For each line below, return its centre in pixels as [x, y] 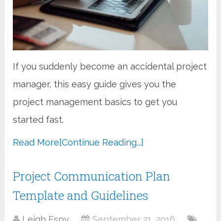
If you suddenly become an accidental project [110, 66]
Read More [36, 142]
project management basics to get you [95, 102]
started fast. [38, 119]
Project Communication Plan [92, 176]
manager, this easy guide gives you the [95, 84]
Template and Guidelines [81, 195]
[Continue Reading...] [102, 142]
